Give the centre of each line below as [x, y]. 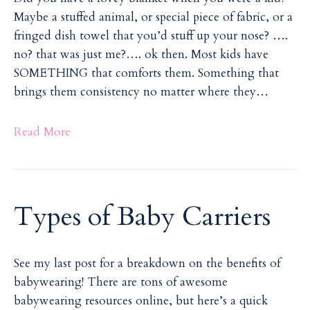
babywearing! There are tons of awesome [121, 282]
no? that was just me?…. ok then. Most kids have [141, 54]
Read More [42, 131]
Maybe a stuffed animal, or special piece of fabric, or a [153, 17]
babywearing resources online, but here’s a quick [141, 300]
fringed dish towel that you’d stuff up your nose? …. [151, 35]
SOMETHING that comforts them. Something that [146, 73]
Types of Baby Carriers [142, 216]
